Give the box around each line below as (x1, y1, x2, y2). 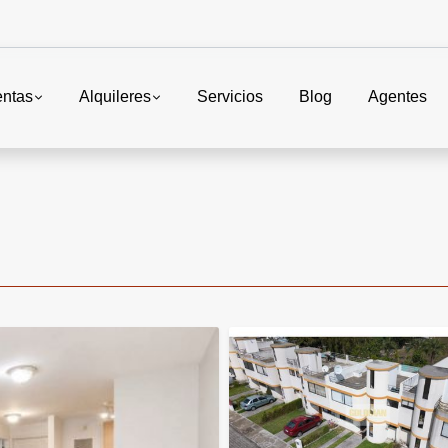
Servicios (197, 88, 263, 106)
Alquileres (78, 88, 151, 106)
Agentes (368, 88, 427, 106)
